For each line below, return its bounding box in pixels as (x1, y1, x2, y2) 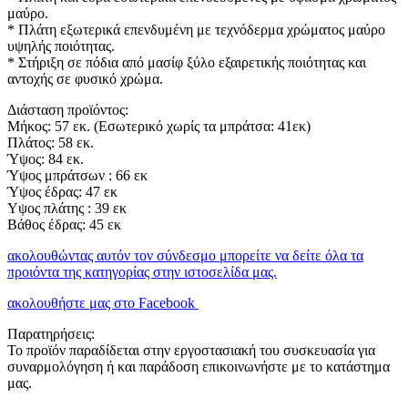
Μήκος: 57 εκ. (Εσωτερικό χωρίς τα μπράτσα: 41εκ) (7, 117, 311, 134)
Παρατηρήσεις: (7, 325, 95, 342)
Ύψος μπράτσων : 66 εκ (7, 167, 148, 183)
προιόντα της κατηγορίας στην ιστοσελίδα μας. (7, 263, 277, 280)
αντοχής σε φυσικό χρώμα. (7, 70, 163, 87)
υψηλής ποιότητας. (7, 37, 115, 54)
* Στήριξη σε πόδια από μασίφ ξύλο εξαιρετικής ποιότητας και (7, 54, 366, 70)
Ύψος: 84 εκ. (7, 150, 84, 167)
